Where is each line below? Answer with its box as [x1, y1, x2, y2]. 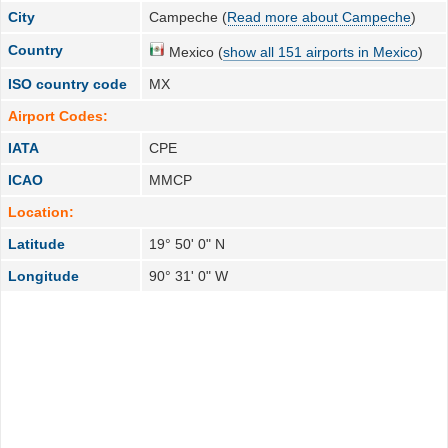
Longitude [8, 267, 80, 284]
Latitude [8, 235, 66, 252]
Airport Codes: [8, 107, 109, 124]
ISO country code [8, 75, 128, 92]
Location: [8, 203, 75, 220]
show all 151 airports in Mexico [223, 43, 419, 60]
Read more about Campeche [227, 8, 412, 25]
